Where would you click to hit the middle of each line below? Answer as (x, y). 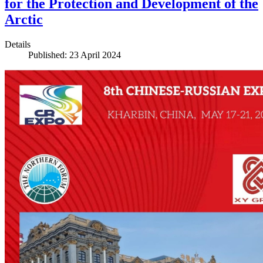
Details (18, 44)
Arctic (24, 19)
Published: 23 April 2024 (75, 55)
